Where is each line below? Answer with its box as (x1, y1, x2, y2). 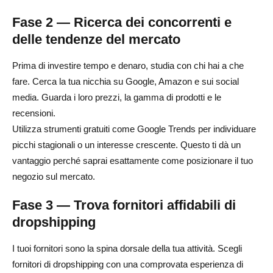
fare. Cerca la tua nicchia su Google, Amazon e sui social (12, 76, 239, 87)
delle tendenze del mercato (12, 31, 180, 47)
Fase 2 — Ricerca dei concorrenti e (12, 14, 232, 30)
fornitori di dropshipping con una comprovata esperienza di (12, 258, 243, 269)
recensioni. (12, 107, 55, 118)
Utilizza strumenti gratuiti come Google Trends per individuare (12, 123, 256, 134)
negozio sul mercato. (12, 171, 95, 182)
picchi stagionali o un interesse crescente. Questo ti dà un (12, 139, 241, 150)
